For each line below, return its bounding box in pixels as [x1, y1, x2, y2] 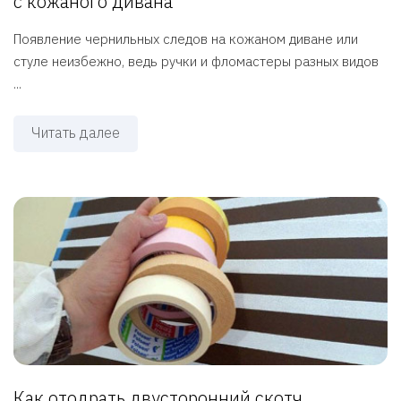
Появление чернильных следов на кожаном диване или [13, 30, 358, 48]
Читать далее [31, 124, 120, 142]
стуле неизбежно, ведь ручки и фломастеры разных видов [13, 53, 379, 71]
